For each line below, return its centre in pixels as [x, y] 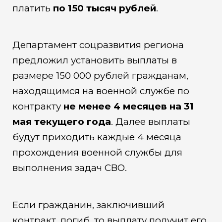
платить [31, 8]
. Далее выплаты [150, 122]
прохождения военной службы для [97, 153]
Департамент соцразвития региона [98, 45]
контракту [38, 107]
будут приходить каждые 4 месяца [97, 137]
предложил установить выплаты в [94, 60]
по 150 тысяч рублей [103, 8]
